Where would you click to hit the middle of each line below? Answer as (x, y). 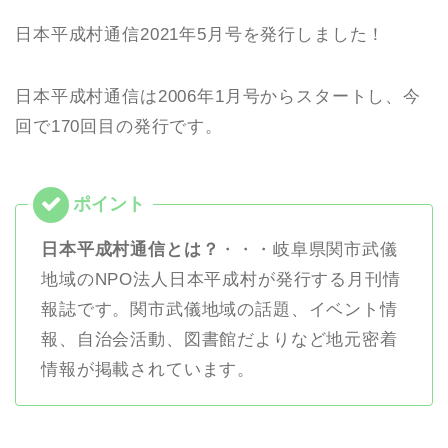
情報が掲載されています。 (148, 370)
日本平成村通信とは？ (130, 250)
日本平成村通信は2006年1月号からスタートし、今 (218, 97)
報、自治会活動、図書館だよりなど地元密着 (219, 340)
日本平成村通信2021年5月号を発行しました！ (200, 35)
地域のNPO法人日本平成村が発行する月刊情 (221, 280)
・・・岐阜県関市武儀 (308, 250)
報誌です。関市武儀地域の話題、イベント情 (219, 310)
